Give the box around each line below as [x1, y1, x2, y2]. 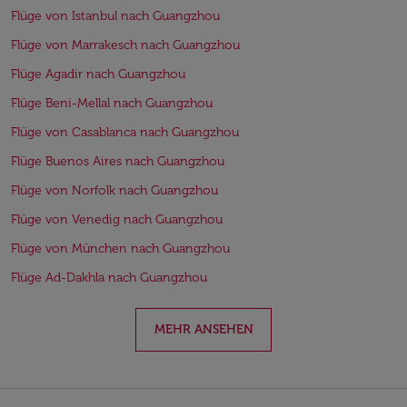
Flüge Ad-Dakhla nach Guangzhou [11, 270, 207, 285]
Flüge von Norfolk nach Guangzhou [11, 183, 218, 198]
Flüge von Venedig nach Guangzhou [11, 212, 223, 227]
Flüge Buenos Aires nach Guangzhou [11, 154, 224, 169]
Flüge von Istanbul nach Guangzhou [11, 8, 220, 24]
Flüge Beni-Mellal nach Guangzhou [11, 95, 213, 111]
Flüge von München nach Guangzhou [11, 241, 230, 256]
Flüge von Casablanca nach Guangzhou [11, 124, 239, 140]
